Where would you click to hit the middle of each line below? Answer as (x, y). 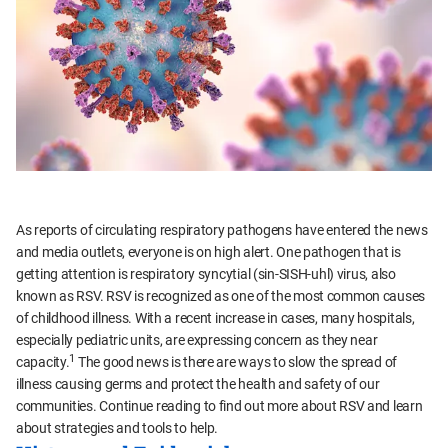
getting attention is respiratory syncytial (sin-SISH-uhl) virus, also (206, 274)
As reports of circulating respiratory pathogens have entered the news (222, 230)
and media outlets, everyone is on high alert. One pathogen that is (208, 252)
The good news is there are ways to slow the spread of (236, 362)
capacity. (43, 362)
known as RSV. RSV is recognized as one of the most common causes (221, 296)
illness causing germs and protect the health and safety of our (198, 384)
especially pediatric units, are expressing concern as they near (197, 340)
